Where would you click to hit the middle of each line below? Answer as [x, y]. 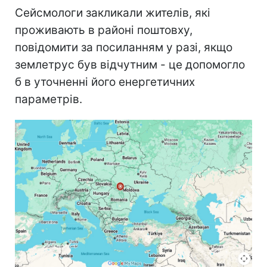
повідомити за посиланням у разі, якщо [124, 48]
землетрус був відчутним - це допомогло [130, 65]
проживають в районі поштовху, [104, 30]
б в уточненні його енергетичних [105, 82]
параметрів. [49, 100]
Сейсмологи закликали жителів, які [113, 13]
